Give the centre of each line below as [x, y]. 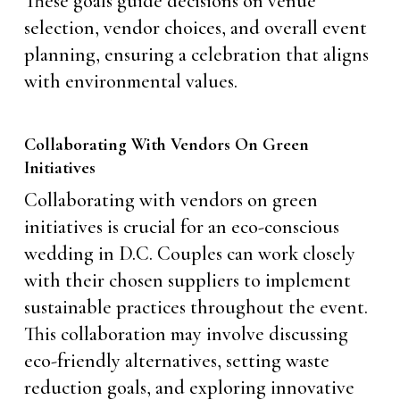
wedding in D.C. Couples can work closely [189, 254]
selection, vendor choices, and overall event [195, 28]
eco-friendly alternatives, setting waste [176, 361]
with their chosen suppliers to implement [187, 280]
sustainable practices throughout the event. [196, 307]
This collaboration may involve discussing [186, 334]
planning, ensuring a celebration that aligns [196, 54]
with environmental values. [130, 81]
